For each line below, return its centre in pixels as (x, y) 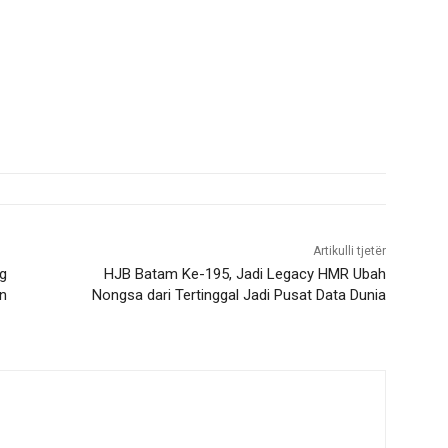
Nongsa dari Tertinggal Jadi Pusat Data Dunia (238, 295)
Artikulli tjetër (349, 251)
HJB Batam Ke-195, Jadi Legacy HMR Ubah (244, 274)
